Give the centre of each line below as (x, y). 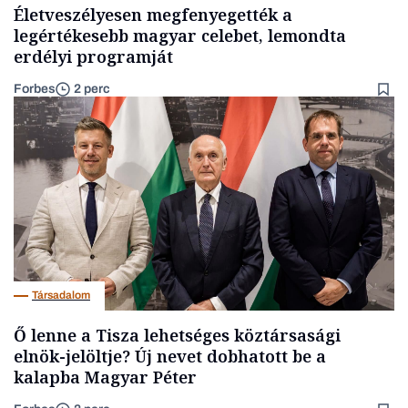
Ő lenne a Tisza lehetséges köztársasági (177, 335)
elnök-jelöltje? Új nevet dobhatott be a (170, 356)
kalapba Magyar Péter (105, 377)
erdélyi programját (93, 56)
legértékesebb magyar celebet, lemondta (180, 35)
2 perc (92, 89)
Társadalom (61, 296)
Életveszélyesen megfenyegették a (153, 14)
